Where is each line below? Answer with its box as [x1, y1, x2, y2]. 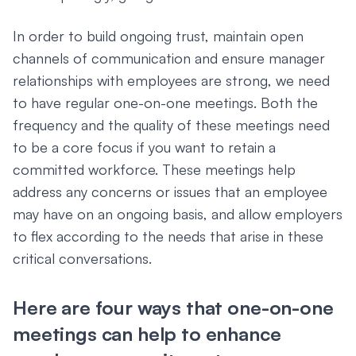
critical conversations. [13, 250, 152, 267]
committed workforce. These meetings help [13, 161, 296, 178]
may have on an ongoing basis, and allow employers [13, 205, 342, 222]
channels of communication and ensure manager [13, 49, 325, 67]
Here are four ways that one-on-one [13, 296, 334, 319]
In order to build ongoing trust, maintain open [13, 27, 304, 44]
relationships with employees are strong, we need [13, 72, 330, 89]
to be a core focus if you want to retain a [13, 138, 276, 156]
